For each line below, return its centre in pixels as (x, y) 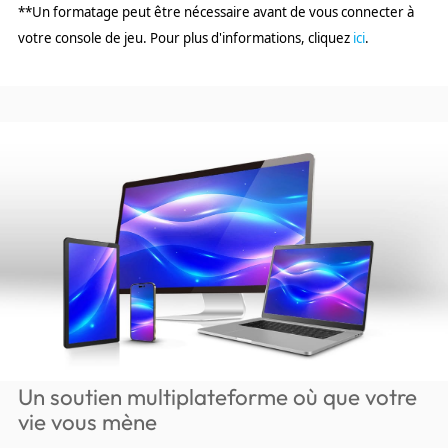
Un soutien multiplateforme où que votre (217, 397)
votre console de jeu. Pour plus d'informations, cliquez (185, 37)
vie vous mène (87, 422)
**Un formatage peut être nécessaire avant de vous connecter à (215, 11)
